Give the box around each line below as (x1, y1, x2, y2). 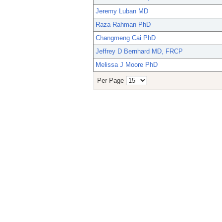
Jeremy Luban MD (96, 7, 148, 15)
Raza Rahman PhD (96, 21, 151, 29)
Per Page (97, 77, 126, 85)
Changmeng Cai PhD (96, 34, 156, 42)
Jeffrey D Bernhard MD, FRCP (96, 48, 183, 55)
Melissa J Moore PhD (96, 61, 158, 69)
